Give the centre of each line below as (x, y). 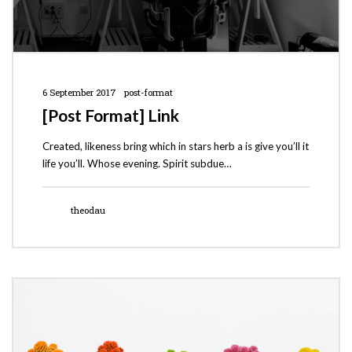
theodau (88, 210)
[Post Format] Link (110, 115)
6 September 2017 (79, 92)
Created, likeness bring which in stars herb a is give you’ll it (175, 147)
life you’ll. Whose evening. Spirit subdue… (137, 164)
